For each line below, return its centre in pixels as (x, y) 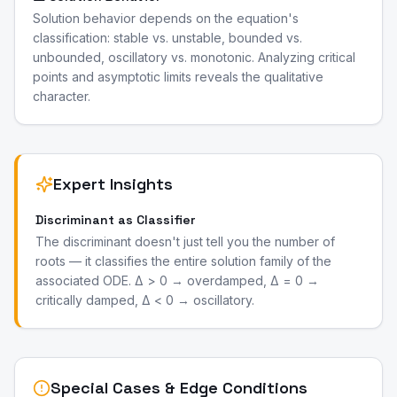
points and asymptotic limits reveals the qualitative (178, 77)
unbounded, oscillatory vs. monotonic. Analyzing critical (194, 57)
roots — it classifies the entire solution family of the (183, 261)
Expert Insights (113, 184)
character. (62, 96)
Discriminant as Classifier (115, 220)
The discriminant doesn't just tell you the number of (185, 241)
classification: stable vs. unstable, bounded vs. (167, 38)
